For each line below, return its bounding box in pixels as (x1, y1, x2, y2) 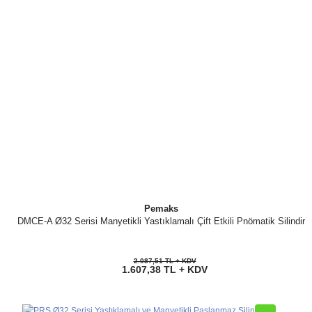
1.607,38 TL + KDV (122, 264, 208, 275)
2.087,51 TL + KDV (133, 257, 196, 265)
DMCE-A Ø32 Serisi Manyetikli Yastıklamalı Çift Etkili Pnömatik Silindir (17, 216, 305, 226)
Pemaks (144, 203, 178, 214)
